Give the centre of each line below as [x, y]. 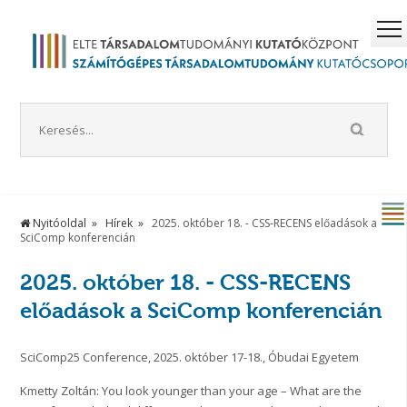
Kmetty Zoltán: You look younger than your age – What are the [191, 391]
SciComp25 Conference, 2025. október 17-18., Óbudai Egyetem [190, 357]
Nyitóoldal [59, 223]
